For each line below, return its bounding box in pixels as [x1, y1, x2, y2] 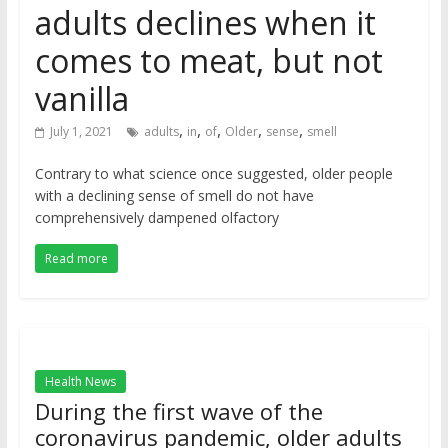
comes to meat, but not [34, 39, 383, 82]
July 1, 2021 [49, 123, 113, 140]
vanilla [34, 77, 129, 120]
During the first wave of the [34, 396, 323, 426]
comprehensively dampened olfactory [34, 208, 279, 227]
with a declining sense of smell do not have [34, 186, 314, 205]
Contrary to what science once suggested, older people [34, 164, 393, 183]
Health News [44, 373, 116, 390]
